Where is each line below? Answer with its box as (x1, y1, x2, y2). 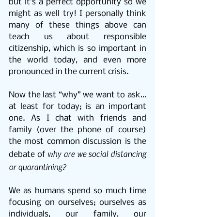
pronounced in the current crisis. (9, 67, 129, 77)
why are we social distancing (47, 148, 147, 159)
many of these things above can (9, 21, 146, 31)
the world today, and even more (9, 56, 146, 65)
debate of (9, 150, 48, 160)
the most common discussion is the (9, 137, 146, 147)
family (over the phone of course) (9, 125, 146, 135)
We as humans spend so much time (9, 186, 146, 196)
